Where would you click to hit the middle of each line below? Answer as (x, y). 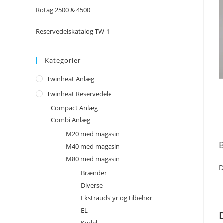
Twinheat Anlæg (70, 79)
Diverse (92, 185)
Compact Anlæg (74, 108)
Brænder (94, 173)
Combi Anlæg (70, 120)
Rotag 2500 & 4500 (63, 10)
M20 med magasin (93, 134)
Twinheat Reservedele (79, 94)
